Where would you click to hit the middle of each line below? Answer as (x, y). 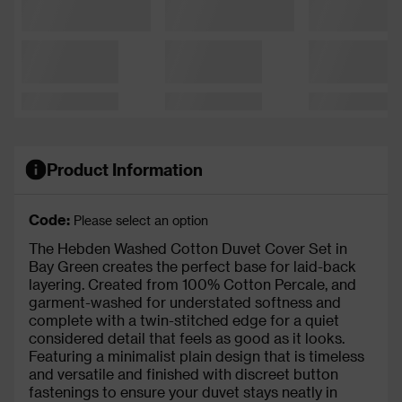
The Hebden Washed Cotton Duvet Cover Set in (188, 248)
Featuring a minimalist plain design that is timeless (197, 355)
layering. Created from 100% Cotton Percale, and (192, 284)
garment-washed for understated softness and (185, 301)
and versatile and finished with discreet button (184, 373)
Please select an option (141, 220)
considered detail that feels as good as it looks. (187, 337)
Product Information (125, 170)
